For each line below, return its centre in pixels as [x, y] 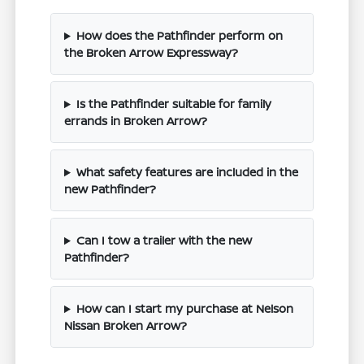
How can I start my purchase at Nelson [184, 309]
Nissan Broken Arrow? [126, 326]
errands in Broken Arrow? [136, 121]
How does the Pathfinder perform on [179, 36]
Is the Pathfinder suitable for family [173, 104]
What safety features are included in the [187, 172]
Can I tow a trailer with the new [164, 240]
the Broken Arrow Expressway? [152, 53]
